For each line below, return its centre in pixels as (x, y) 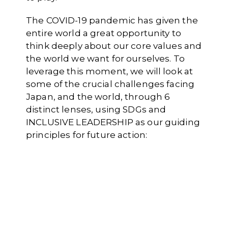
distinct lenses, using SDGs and (96, 109)
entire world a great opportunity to (104, 33)
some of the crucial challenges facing (110, 84)
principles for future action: (87, 135)
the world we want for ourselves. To (105, 59)
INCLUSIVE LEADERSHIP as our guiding (113, 122)
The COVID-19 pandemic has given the (112, 20)
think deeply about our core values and (114, 46)
